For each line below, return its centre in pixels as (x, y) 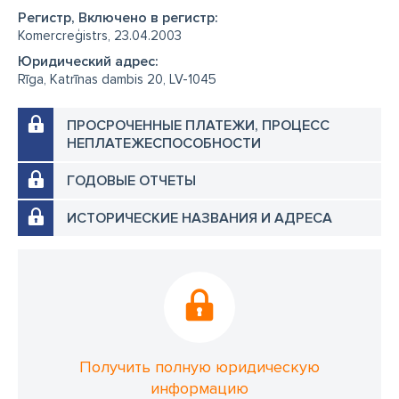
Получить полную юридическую (199, 367)
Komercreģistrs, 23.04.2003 (100, 36)
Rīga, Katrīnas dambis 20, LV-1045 (117, 79)
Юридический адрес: (88, 61)
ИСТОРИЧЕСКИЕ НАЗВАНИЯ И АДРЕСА (199, 218)
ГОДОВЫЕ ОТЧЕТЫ (131, 181)
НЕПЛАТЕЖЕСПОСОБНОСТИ (164, 143)
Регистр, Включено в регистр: (118, 18)
